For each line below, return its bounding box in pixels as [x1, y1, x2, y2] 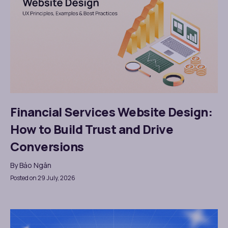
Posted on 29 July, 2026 [10, 174, 75, 183]
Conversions [10, 138, 84, 155]
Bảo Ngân [19, 160, 51, 170]
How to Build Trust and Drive [10, 121, 173, 138]
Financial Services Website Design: [10, 103, 212, 121]
